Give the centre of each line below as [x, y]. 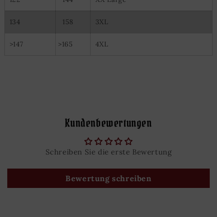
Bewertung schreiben [108, 178]
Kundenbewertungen [108, 123]
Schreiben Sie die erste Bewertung [108, 152]
